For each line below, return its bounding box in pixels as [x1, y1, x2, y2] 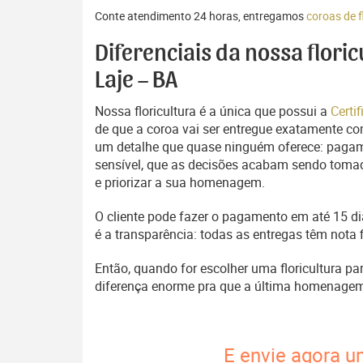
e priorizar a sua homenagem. [95, 173, 265, 191]
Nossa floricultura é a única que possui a [95, 102, 331, 120]
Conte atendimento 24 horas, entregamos [95, 8, 306, 23]
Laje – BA [95, 68, 177, 92]
